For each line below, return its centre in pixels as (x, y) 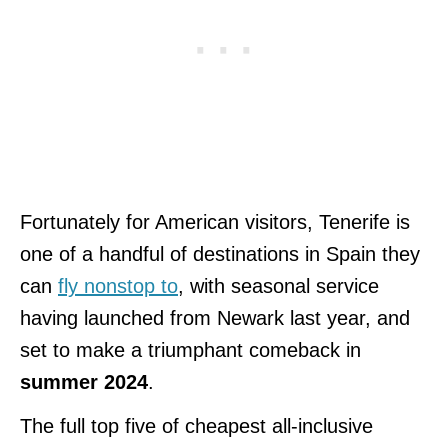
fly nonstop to (118, 285)
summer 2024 (84, 381)
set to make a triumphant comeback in (190, 349)
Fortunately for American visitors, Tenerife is (215, 221)
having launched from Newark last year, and (215, 317)
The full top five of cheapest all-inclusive (196, 425)
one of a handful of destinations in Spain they (220, 253)
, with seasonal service (278, 285)
